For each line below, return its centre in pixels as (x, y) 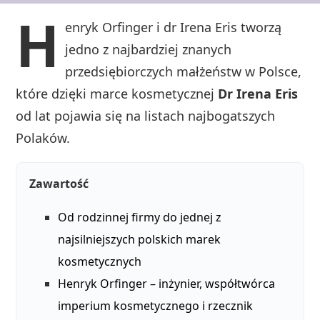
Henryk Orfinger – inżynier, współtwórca (167, 284)
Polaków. (43, 138)
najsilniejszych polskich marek (140, 240)
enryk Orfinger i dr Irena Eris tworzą (174, 27)
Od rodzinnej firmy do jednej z (140, 217)
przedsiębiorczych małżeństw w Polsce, (184, 72)
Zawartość (59, 184)
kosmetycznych (100, 262)
